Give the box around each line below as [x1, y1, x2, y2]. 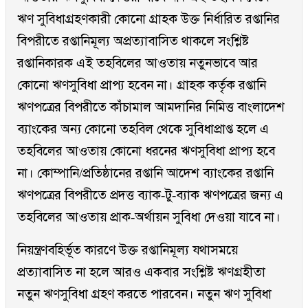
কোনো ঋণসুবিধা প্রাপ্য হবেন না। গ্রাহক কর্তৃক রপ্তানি [17, 78, 266, 93]
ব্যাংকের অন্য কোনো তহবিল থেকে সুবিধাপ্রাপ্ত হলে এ [17, 122, 269, 137]
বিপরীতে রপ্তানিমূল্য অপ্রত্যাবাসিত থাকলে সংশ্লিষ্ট [17, 34, 249, 49]
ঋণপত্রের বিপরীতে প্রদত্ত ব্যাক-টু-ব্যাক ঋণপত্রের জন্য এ [17, 188, 283, 203]
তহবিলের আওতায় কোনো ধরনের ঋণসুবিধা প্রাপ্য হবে [17, 144, 275, 159]
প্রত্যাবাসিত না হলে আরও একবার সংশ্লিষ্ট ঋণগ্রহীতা [17, 265, 265, 280]
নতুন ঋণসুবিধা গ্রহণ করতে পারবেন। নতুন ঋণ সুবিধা [17, 287, 272, 302]
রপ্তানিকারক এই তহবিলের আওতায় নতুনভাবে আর [17, 56, 258, 71]
